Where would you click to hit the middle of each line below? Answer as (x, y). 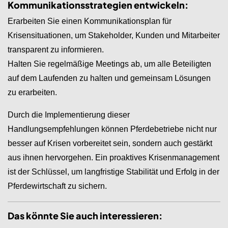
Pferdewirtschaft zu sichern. (57, 186)
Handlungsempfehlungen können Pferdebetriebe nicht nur (112, 129)
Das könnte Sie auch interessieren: (85, 215)
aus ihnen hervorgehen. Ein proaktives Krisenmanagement (113, 157)
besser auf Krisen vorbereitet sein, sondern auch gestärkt (110, 143)
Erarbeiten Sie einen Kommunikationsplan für (90, 21)
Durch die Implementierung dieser (69, 115)
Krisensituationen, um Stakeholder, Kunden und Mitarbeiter (114, 35)
